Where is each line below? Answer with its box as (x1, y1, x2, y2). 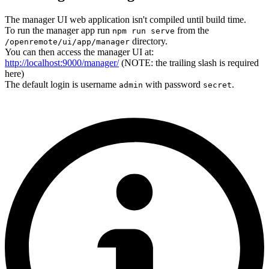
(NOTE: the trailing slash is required (119, 57, 259, 68)
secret (203, 80, 232, 89)
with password (143, 79, 203, 89)
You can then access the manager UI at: (5, 46, 154, 57)
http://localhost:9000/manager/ (5, 57, 119, 68)
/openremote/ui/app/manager (5, 37, 130, 46)
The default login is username (5, 79, 119, 89)
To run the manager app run (5, 25, 112, 35)
